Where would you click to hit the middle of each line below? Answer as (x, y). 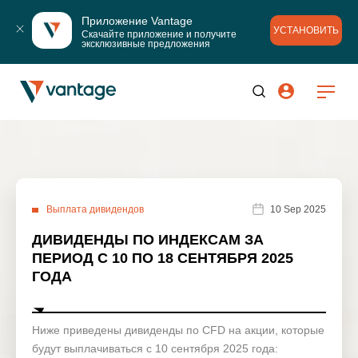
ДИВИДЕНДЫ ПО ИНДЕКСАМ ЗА (148, 240)
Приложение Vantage (137, 20)
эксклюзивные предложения (146, 44)
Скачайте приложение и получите (159, 34)
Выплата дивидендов (95, 209)
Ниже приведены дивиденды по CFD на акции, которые (178, 330)
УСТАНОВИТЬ (306, 31)
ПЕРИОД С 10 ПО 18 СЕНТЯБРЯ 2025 (163, 258)
